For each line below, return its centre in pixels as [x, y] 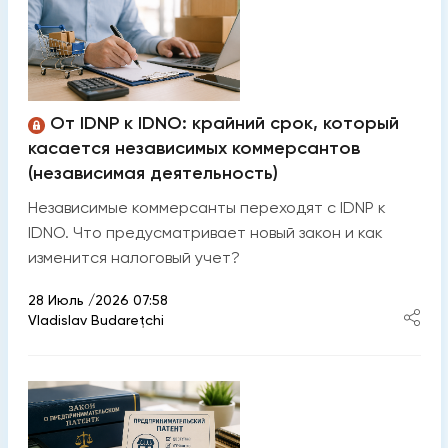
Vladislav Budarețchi [95, 320]
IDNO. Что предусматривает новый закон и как [205, 233]
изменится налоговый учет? [133, 258]
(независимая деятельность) [152, 173]
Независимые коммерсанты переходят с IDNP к [206, 208]
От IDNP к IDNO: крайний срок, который [224, 123]
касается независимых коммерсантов [193, 148]
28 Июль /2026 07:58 [97, 300]
